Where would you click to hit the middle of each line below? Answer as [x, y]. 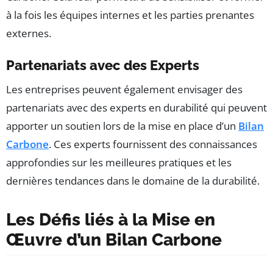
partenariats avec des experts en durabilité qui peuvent [136, 107]
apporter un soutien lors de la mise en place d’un [122, 126]
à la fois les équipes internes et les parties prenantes [130, 15]
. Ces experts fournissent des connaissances [153, 144]
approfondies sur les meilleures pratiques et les [119, 162]
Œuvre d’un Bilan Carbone [114, 239]
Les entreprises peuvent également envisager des [124, 89]
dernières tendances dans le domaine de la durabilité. [133, 180]
